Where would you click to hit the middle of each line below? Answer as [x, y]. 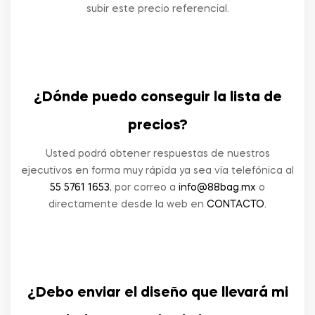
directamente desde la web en [128, 205]
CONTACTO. [237, 205]
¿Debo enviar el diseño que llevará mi [157, 293]
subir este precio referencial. [157, 9]
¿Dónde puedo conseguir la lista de [157, 98]
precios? [157, 126]
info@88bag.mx [217, 188]
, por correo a [144, 188]
